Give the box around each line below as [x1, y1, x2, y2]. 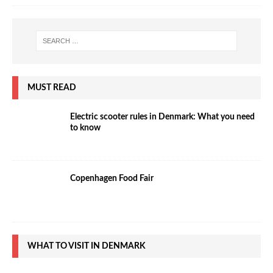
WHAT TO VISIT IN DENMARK [27, 242, 146, 251]
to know [70, 123, 101, 132]
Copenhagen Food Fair [70, 174, 154, 183]
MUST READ [27, 83, 76, 92]
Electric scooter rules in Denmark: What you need [70, 112, 255, 121]
